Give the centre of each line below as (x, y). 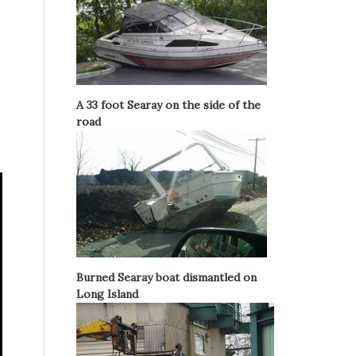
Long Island (107, 294)
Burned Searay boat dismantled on (166, 277)
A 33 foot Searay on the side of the (168, 105)
